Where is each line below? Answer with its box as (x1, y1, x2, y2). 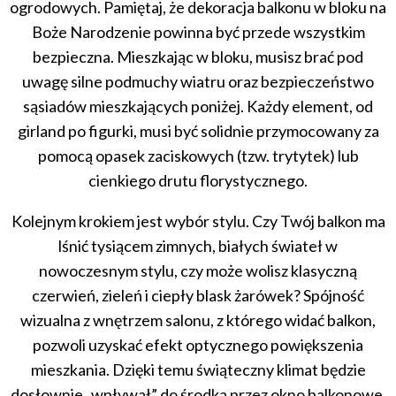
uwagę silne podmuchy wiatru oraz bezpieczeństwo (22, 71, 374, 91)
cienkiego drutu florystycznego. (88, 170, 308, 190)
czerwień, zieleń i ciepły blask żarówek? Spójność (32, 285, 364, 305)
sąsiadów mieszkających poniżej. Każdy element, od (23, 95, 373, 116)
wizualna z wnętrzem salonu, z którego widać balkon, (20, 309, 376, 330)
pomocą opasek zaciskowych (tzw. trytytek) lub (37, 145, 359, 165)
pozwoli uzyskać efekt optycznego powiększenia (33, 334, 363, 354)
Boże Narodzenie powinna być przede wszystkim (31, 21, 365, 42)
